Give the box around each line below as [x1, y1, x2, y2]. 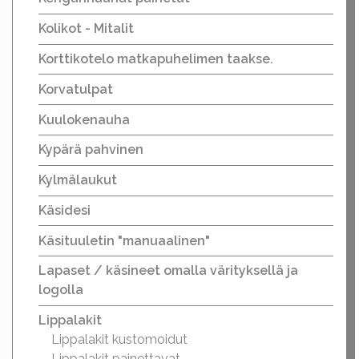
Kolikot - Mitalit [38, 21, 134, 37]
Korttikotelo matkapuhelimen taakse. [38, 50, 273, 67]
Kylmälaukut [38, 172, 117, 188]
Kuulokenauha [38, 111, 130, 127]
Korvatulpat [38, 81, 113, 97]
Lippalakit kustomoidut [51, 332, 188, 348]
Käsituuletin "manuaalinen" [38, 232, 210, 248]
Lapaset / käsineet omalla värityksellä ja [38, 263, 298, 279]
